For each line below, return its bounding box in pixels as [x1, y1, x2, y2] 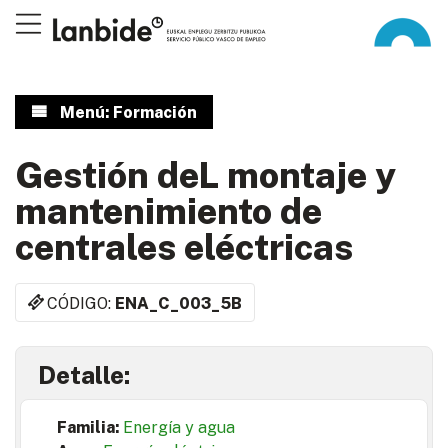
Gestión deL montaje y [15, 154, 396, 196]
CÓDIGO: [47, 293, 116, 313]
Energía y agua [123, 418, 235, 438]
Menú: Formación [59, 103, 197, 122]
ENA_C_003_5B [115, 293, 243, 313]
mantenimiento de [15, 190, 322, 232]
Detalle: [38, 361, 130, 390]
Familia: [57, 418, 123, 438]
